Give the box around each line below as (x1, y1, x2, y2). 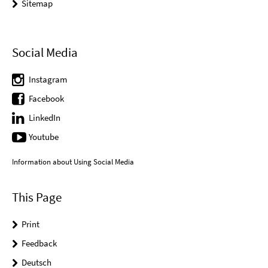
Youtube (29, 130, 59, 142)
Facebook (29, 92, 64, 104)
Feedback (22, 237, 57, 249)
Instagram (29, 73, 67, 85)
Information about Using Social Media (12, 157, 134, 167)
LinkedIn (29, 111, 60, 123)
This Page (12, 189, 62, 205)
